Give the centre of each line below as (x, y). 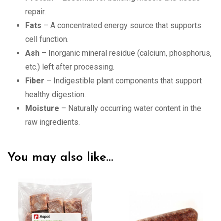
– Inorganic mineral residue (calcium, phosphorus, (126, 53)
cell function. (47, 39)
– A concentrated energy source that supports (121, 25)
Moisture (42, 108)
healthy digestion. (55, 94)
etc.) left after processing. (70, 67)
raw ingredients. (53, 122)
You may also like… (60, 157)
